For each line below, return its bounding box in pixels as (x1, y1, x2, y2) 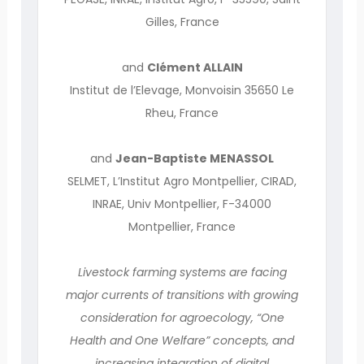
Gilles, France (145, 13, 219, 30)
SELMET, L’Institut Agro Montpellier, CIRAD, (67, 172, 297, 189)
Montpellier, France (128, 218, 236, 235)
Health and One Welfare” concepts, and (70, 331, 294, 349)
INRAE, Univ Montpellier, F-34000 (93, 195, 271, 212)
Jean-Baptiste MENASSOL (115, 149, 274, 167)
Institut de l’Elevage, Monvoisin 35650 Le (70, 81, 294, 98)
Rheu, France (145, 104, 219, 121)
